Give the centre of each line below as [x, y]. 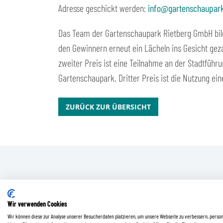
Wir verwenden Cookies [37, 204]
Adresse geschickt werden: [103, 8]
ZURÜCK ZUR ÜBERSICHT [108, 107]
